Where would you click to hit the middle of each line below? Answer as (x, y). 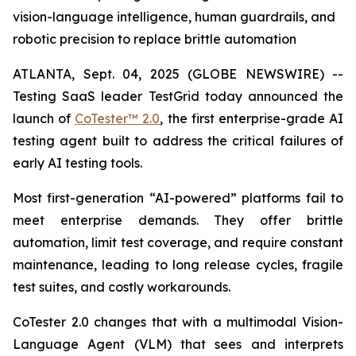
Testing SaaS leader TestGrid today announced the (178, 96)
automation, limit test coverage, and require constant (178, 242)
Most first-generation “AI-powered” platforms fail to (178, 198)
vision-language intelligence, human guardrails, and (174, 17)
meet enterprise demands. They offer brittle (178, 220)
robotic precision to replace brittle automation (155, 39)
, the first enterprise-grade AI (252, 118)
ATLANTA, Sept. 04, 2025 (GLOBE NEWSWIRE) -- (178, 74)
